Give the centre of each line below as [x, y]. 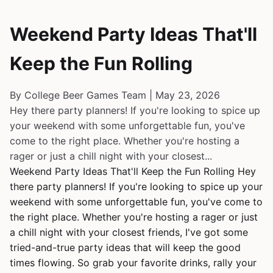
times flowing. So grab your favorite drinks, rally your [133, 263]
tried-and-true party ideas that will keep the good [125, 247]
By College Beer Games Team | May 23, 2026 [115, 95]
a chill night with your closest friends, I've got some [129, 232]
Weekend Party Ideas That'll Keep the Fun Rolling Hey [133, 171]
